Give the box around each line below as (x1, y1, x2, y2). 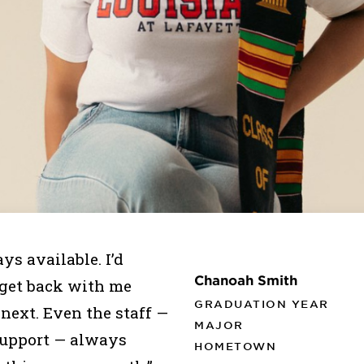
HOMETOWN (194, 340, 276, 353)
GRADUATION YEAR (194, 297, 329, 311)
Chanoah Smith (194, 271, 297, 288)
